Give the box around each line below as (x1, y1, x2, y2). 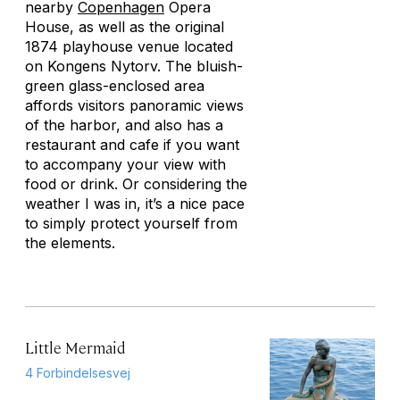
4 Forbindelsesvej (25, 365, 130, 380)
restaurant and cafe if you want (25, 136, 239, 154)
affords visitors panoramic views (25, 96, 244, 114)
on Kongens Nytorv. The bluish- (25, 57, 243, 75)
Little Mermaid (25, 337, 125, 357)
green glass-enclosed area (25, 77, 204, 95)
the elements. (25, 234, 115, 252)
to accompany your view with (25, 155, 226, 173)
